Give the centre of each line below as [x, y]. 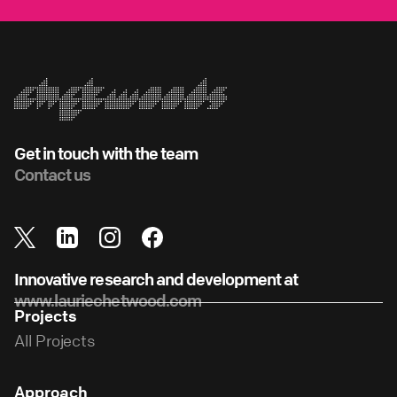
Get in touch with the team [106, 153]
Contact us [53, 174]
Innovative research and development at [156, 280]
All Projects [55, 340]
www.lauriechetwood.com [108, 301]
